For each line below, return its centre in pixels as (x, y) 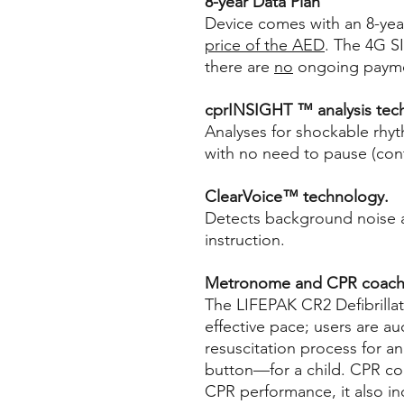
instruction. (245, 240)
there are (239, 67)
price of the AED (265, 46)
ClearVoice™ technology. (297, 197)
